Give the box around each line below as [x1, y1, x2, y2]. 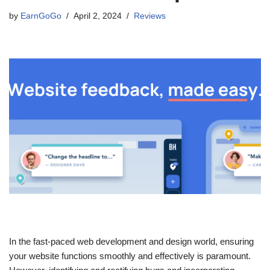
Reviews [134, 11, 166, 20]
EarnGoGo [20, 11, 61, 20]
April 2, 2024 [74, 11, 122, 20]
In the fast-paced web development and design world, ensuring [9, 236, 254, 246]
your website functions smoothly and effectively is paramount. [9, 250, 251, 261]
